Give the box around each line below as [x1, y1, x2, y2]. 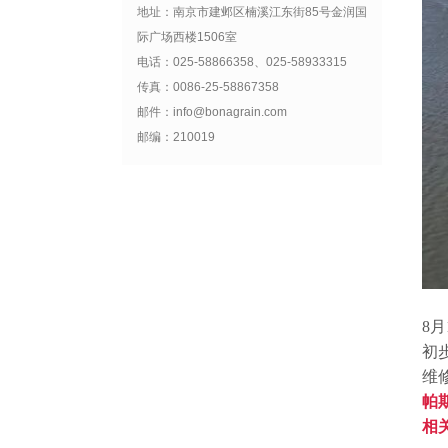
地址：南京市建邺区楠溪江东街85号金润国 [137, 5, 367, 19]
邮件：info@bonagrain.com [137, 105, 287, 119]
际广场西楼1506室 [137, 30, 237, 44]
